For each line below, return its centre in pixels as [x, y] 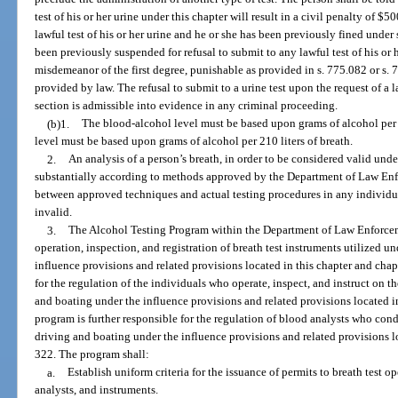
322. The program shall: [92, 354]
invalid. [54, 212]
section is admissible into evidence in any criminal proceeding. [187, 106]
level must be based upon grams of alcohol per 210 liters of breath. [194, 141]
